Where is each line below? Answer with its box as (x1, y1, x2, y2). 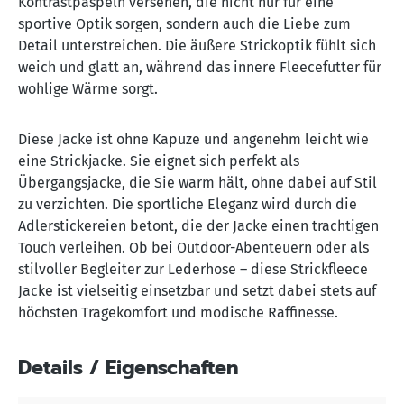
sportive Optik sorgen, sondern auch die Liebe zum (18, 15, 351, 33)
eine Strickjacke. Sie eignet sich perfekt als (18, 152, 299, 170)
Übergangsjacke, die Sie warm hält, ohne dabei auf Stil (18, 174, 377, 192)
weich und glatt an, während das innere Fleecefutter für (18, 59, 381, 77)
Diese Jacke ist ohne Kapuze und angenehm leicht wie (18, 131, 369, 149)
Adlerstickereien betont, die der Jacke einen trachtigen (18, 217, 379, 235)
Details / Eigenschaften (18, 353, 238, 383)
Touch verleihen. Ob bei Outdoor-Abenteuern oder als (18, 239, 369, 257)
